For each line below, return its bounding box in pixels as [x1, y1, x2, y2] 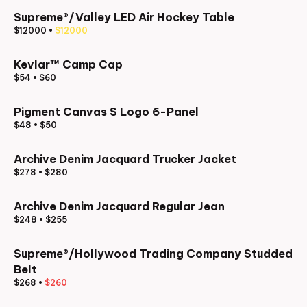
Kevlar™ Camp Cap [14, 58, 123, 71]
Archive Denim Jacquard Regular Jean [14, 199, 225, 213]
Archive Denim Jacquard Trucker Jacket [14, 152, 236, 166]
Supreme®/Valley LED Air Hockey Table [14, 10, 234, 24]
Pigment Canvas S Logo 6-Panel [14, 105, 199, 119]
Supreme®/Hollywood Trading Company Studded [14, 247, 293, 260]
